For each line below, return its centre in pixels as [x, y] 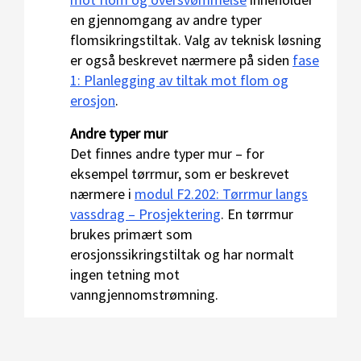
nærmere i [102, 194]
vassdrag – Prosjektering [145, 214]
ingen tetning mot [125, 274]
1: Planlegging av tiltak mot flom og [179, 80]
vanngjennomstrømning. [144, 295]
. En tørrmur [257, 214]
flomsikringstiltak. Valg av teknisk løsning [196, 40]
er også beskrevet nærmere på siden [181, 60]
